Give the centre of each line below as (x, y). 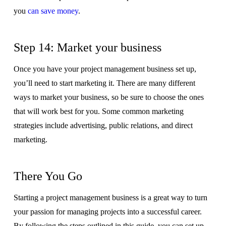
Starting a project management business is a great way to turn (110, 197)
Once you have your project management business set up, (105, 69)
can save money (53, 11)
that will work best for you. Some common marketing (98, 111)
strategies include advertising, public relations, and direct (103, 125)
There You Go (48, 176)
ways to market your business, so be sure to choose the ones (108, 97)
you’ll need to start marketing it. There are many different (104, 83)
